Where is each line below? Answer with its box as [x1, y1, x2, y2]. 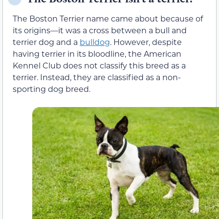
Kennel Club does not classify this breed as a [13, 60, 186, 70]
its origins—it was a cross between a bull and [13, 24, 187, 35]
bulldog [80, 36, 110, 47]
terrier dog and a [13, 36, 80, 47]
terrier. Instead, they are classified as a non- [13, 71, 181, 82]
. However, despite [110, 36, 182, 47]
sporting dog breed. [13, 83, 90, 94]
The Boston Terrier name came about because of [13, 13, 203, 23]
